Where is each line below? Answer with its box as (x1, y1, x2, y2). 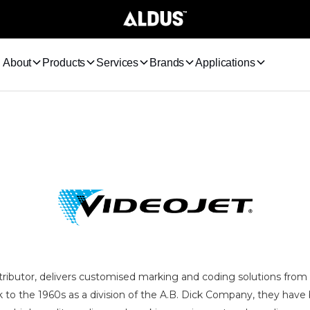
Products (42, 56, 86, 69)
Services (96, 56, 139, 69)
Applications (195, 56, 255, 69)
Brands (149, 56, 185, 69)
